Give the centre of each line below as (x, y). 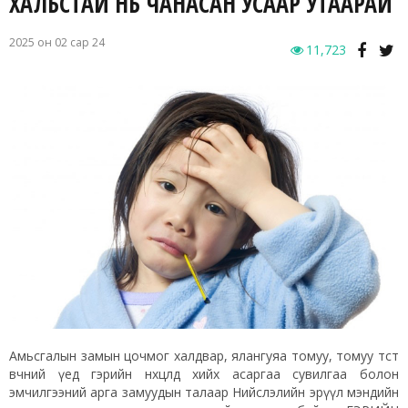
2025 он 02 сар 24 (57, 43)
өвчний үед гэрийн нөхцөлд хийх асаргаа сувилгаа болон (204, 373)
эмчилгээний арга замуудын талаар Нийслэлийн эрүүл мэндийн (204, 392)
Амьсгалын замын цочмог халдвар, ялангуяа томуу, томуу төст (204, 355)
